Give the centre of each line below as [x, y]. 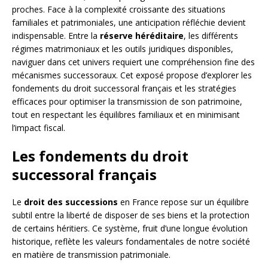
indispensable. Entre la [56, 36]
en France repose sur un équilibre [183, 202]
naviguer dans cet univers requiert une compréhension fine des [133, 62]
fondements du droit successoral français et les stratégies [124, 89]
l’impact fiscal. [39, 128]
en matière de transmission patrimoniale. [91, 255]
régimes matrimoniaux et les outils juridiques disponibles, [123, 49]
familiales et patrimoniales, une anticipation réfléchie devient [129, 23]
